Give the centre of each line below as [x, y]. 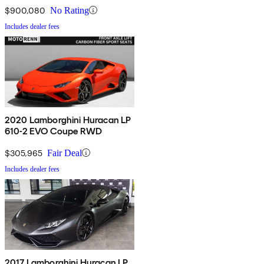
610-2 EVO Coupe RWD [54, 131]
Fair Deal [65, 153]
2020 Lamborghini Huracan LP [68, 120]
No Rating [70, 10]
